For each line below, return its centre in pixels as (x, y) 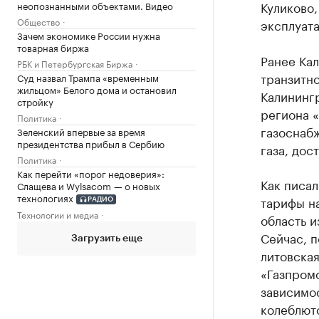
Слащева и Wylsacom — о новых (89, 185)
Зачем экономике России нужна (89, 35)
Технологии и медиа (58, 214)
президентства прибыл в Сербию (91, 143)
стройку (35, 101)
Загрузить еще (106, 239)
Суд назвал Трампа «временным (88, 77)
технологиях (45, 197)
